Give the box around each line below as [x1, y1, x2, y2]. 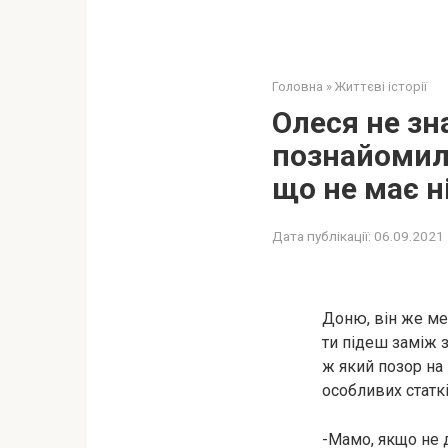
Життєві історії [335, 79, 427, 94]
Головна [272, 79, 323, 94]
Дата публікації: [272, 228, 371, 244]
